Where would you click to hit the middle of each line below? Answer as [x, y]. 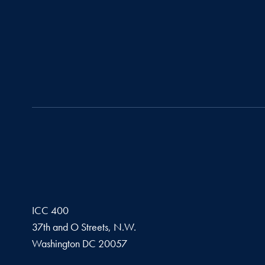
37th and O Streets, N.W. [84, 227]
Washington [56, 243]
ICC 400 [50, 210]
